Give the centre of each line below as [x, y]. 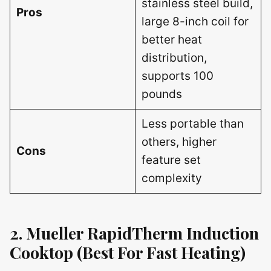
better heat [171, 40]
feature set [171, 160]
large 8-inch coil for [195, 21]
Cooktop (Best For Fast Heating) [128, 252]
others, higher [179, 142]
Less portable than [192, 124]
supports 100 [177, 76]
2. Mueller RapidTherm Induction [134, 233]
